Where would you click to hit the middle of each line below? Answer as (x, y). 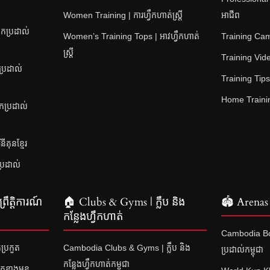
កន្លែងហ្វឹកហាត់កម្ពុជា (96, 264)
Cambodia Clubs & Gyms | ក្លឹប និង (127, 247)
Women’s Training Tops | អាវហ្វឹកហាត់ (131, 36)
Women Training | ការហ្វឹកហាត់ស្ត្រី (123, 15)
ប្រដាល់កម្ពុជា (243, 249)
